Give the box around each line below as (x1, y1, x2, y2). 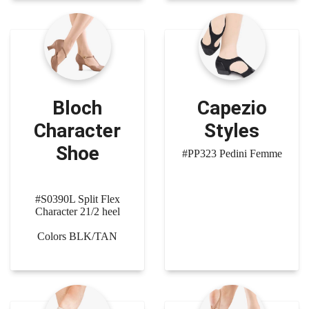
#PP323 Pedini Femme (181, 147, 282, 159)
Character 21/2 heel (34, 205, 120, 217)
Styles (204, 119, 259, 142)
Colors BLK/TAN (37, 230, 117, 242)
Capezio (197, 96, 267, 119)
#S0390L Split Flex (34, 192, 120, 205)
